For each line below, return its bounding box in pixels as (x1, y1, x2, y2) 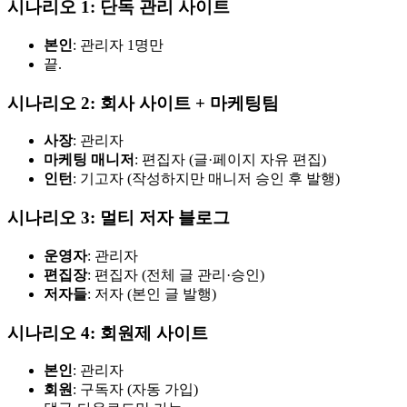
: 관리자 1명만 (73, 37, 164, 53)
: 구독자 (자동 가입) (73, 382, 198, 398)
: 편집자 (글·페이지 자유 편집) (134, 152, 326, 168)
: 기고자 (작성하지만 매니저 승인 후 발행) (73, 171, 340, 187)
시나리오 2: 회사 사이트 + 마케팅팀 (7, 93, 279, 113)
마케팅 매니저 (44, 152, 134, 168)
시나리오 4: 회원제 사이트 (7, 323, 208, 342)
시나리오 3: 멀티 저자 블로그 (7, 208, 230, 228)
